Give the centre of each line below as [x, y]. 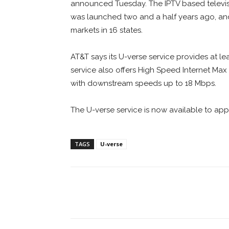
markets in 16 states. [107, 30]
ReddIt [173, 192]
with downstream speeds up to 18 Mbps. [143, 83]
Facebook [109, 192]
